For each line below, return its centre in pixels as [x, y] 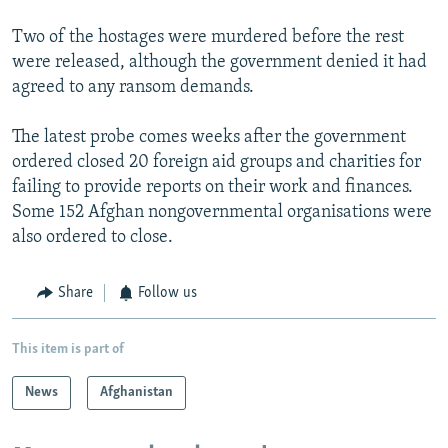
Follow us [167, 293]
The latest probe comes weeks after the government [209, 138]
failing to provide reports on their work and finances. [212, 188]
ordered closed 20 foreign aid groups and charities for [216, 163]
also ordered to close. [92, 238]
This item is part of [68, 349]
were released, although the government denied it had [219, 63]
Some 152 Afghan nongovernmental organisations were [222, 213]
